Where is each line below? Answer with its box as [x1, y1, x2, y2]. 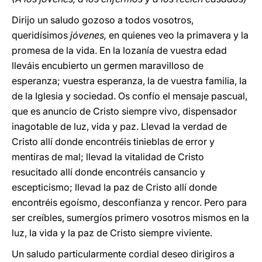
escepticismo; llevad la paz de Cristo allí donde [12, 181, 217, 193]
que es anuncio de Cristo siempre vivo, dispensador [12, 105, 237, 117]
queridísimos [12, 29, 68, 41]
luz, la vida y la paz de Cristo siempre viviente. [12, 227, 212, 239]
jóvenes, [68, 29, 106, 41]
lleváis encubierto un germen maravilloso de [12, 60, 204, 71]
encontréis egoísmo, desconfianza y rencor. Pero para [12, 196, 247, 208]
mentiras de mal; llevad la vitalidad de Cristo [12, 151, 204, 163]
